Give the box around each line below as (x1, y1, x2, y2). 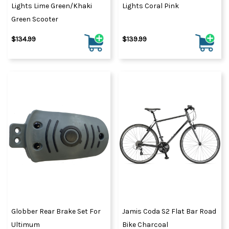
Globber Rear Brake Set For (11, 207, 101, 216)
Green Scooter (11, 14, 58, 24)
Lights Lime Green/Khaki (11, 1, 92, 10)
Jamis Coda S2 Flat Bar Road (122, 207, 216, 216)
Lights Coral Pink (122, 1, 179, 10)
